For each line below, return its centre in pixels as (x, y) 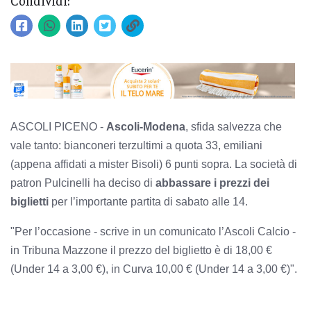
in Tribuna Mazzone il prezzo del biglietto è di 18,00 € (141, 250)
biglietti (31, 201)
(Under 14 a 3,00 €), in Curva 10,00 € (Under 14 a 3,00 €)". (154, 269)
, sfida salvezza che (234, 126)
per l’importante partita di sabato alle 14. (151, 201)
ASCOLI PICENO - (58, 126)
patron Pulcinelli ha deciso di (83, 183)
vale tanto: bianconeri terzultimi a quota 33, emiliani (136, 145)
